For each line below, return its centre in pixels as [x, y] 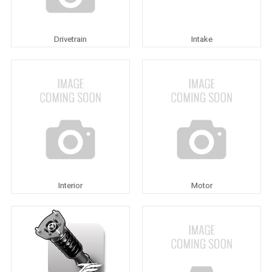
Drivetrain [70, 39]
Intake [202, 39]
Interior [70, 185]
